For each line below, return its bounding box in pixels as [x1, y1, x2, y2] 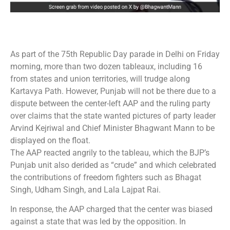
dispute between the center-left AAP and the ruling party [10, 98, 210, 108]
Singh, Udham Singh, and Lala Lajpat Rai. [10, 184, 161, 195]
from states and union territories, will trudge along [10, 73, 190, 84]
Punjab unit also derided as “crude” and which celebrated [10, 160, 216, 170]
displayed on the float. [10, 135, 90, 145]
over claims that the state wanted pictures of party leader [10, 110, 216, 121]
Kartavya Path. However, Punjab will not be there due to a [10, 86, 216, 96]
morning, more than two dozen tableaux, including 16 [10, 61, 202, 71]
